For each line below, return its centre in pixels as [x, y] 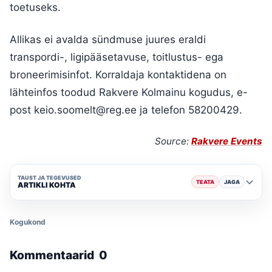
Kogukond [28, 222]
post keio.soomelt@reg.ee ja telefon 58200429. [126, 110]
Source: [173, 141]
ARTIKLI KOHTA [47, 185]
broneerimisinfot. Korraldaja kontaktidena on [118, 74]
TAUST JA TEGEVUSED [49, 178]
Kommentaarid [53, 255]
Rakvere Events [227, 141]
